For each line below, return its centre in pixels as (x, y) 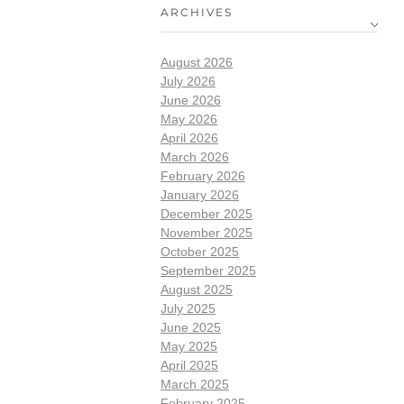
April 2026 (189, 138)
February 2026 (203, 175)
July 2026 (188, 81)
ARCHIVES (197, 12)
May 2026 (189, 119)
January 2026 (200, 194)
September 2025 (208, 270)
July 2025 (188, 308)
